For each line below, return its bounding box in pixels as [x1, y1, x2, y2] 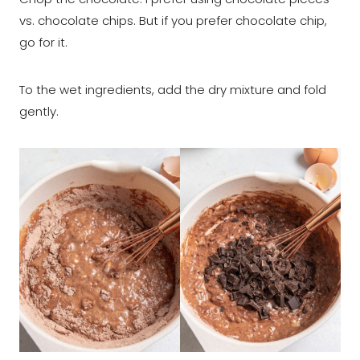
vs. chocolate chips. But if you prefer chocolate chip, [19, 12, 327, 30]
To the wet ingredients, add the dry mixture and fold [19, 81, 326, 99]
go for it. [19, 34, 67, 51]
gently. [19, 103, 59, 121]
